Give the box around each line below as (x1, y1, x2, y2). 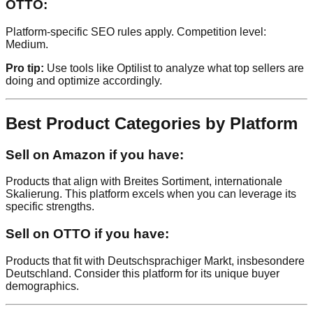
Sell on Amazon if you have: (6, 147, 184, 162)
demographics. (6, 279, 79, 292)
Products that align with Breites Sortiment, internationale (6, 175, 282, 188)
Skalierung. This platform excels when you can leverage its (6, 188, 296, 201)
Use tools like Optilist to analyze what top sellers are (44, 61, 304, 74)
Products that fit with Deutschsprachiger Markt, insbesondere (6, 254, 305, 267)
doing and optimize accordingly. (6, 74, 162, 87)
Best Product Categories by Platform (6, 113, 298, 133)
